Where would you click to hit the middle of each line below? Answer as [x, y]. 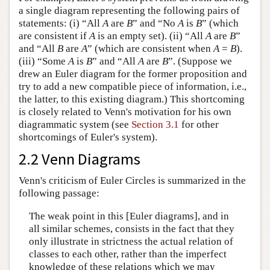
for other [199, 125]
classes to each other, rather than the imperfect [127, 254]
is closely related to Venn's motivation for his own [125, 112]
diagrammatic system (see [75, 125]
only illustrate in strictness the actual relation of [131, 241]
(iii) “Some [43, 61]
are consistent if [54, 36]
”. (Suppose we [200, 61]
